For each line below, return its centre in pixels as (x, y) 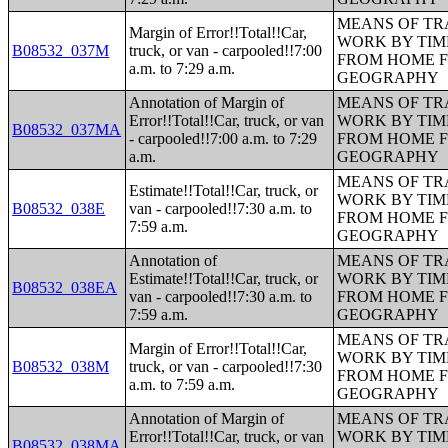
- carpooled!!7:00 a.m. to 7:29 (223, 138)
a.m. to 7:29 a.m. (182, 68)
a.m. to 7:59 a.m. (182, 384)
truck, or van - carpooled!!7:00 (226, 50)
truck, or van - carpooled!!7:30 (226, 366)
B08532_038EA (65, 287)
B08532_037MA (67, 129)
